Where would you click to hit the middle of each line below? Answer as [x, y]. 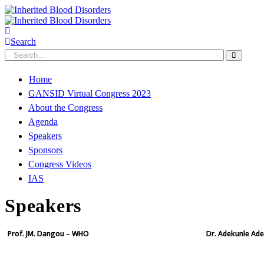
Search [23, 42]
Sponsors [45, 150]
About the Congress [65, 108]
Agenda [43, 122]
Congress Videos [60, 164]
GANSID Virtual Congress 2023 [90, 93]
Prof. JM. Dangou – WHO [48, 234]
